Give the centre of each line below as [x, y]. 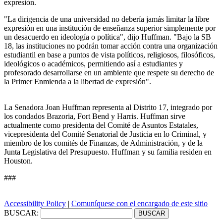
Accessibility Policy [35, 203]
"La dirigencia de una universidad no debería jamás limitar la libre [107, 19]
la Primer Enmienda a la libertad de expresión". [78, 81]
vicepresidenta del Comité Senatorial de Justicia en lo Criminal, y [105, 134]
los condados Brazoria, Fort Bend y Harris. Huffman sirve [95, 116]
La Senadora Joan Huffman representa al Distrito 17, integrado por [108, 107]
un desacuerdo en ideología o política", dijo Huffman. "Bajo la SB [108, 37]
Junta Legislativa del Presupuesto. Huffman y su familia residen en [108, 152]
